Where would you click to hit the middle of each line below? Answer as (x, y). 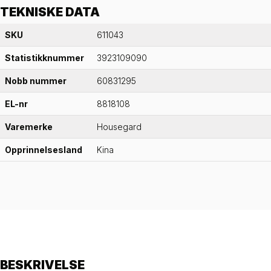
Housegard (119, 127)
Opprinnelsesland (44, 150)
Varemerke (29, 127)
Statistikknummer (44, 58)
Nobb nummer (36, 81)
